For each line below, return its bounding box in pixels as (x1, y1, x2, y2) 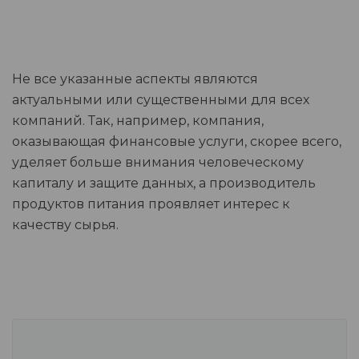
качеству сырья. (12, 216, 119, 232)
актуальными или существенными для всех (12, 91, 309, 107)
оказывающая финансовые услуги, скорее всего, (12, 133, 341, 149)
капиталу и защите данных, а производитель (12, 175, 316, 191)
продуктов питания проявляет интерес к (12, 196, 290, 212)
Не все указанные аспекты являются (12, 71, 258, 87)
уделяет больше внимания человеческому (12, 154, 304, 170)
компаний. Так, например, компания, (12, 112, 264, 128)
